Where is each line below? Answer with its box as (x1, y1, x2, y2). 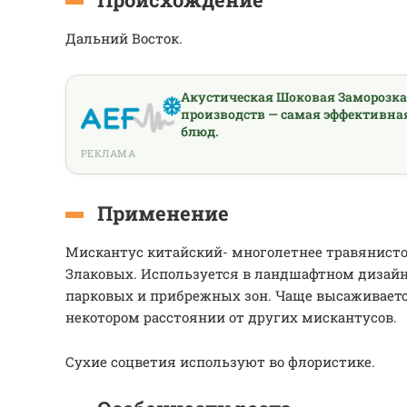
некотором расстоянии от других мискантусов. (65, 308, 397, 326)
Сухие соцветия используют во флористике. (65, 352, 375, 371)
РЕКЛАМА (81, 146, 136, 160)
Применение (97, 200, 229, 226)
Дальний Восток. (65, 29, 183, 47)
